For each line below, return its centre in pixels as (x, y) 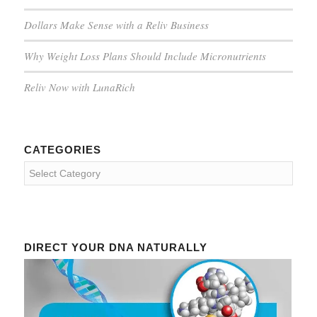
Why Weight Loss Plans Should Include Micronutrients (145, 56)
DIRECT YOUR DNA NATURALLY (115, 247)
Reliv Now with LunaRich (79, 87)
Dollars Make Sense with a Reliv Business (116, 24)
